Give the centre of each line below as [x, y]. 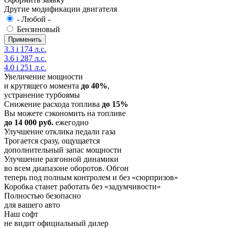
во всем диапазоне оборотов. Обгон [66, 168]
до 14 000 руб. [29, 123]
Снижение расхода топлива [53, 104]
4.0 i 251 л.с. [25, 68]
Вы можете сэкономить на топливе [65, 113]
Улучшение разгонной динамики [61, 159]
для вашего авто [32, 205]
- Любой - [34, 19]
